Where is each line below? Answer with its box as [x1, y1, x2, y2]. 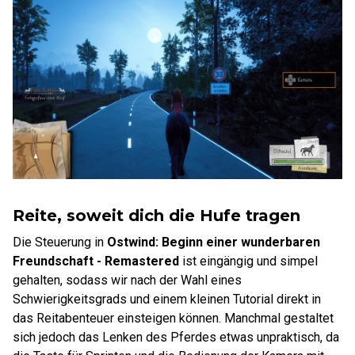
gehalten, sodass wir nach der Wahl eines [13, 273, 242, 288]
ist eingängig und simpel [179, 254, 318, 269]
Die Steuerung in [13, 235, 107, 250]
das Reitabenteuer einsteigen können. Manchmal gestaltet [13, 311, 334, 326]
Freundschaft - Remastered [13, 254, 179, 269]
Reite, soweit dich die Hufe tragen [13, 206, 300, 225]
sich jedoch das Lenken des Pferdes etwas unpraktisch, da [13, 330, 339, 345]
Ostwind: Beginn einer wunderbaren [107, 235, 320, 250]
